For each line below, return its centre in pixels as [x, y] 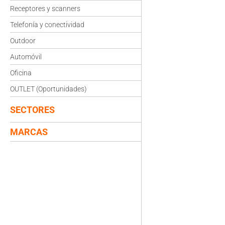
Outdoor [23, 41]
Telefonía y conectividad [47, 25]
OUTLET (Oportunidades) [48, 89]
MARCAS [29, 132]
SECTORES [32, 110]
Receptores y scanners [45, 9]
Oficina [21, 73]
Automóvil [26, 57]
